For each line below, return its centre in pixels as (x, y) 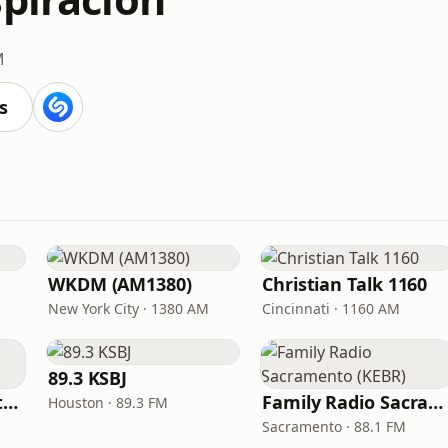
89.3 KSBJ (88, 378)
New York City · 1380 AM (128, 308)
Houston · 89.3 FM (108, 402)
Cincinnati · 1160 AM (331, 308)
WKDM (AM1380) (120, 284)
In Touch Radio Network (11, 402)
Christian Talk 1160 (345, 284)
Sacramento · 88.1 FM (334, 426)
